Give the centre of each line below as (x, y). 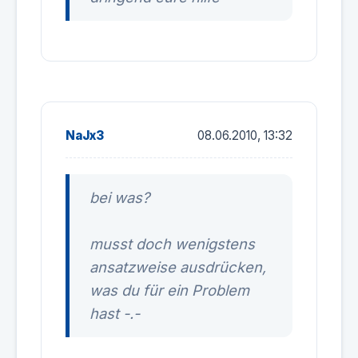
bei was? (121, 197)
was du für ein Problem (169, 290)
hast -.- (115, 313)
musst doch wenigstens (172, 244)
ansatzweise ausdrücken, (178, 267)
